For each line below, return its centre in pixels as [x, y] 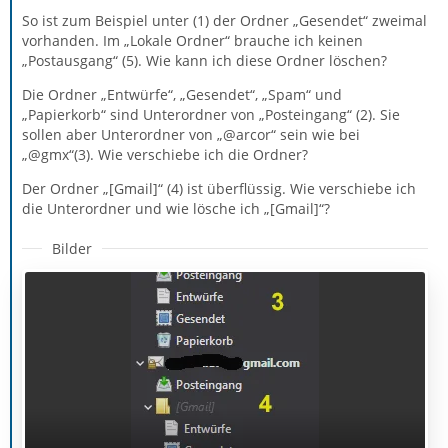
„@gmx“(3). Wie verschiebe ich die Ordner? [165, 154]
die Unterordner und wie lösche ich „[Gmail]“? [176, 208]
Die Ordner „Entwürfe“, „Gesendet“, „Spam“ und [182, 94]
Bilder [72, 248]
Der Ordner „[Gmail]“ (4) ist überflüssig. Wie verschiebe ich [219, 188]
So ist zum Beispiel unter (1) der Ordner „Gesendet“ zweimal [224, 20]
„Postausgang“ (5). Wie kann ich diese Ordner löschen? [204, 60]
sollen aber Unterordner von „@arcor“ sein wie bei [191, 134]
